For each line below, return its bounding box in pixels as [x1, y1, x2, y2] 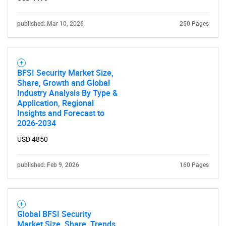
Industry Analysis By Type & [17, 87, 118, 98]
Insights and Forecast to [17, 107, 104, 119]
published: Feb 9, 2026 [17, 161, 79, 168]
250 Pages [180, 20, 209, 27]
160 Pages [180, 161, 209, 168]
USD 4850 [17, 135, 48, 143]
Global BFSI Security [17, 208, 91, 219]
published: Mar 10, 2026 [17, 20, 84, 27]
